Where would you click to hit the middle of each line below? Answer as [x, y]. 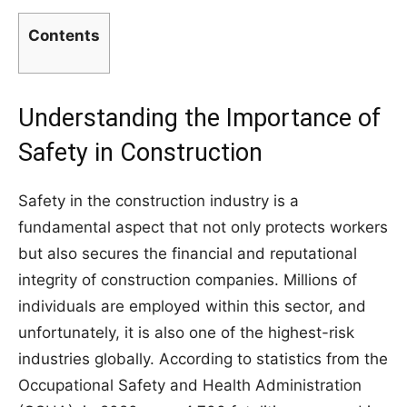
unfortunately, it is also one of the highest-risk [186, 333]
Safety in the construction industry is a [159, 201]
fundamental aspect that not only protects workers [203, 227]
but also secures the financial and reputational [188, 253]
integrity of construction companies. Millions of [188, 280]
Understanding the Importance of [199, 118]
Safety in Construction [140, 153]
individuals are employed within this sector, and [192, 306]
